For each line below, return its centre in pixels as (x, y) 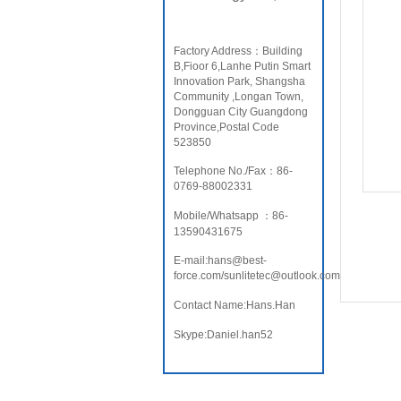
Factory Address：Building (238, 51)
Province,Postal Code (226, 127)
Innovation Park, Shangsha (239, 81)
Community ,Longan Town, (239, 97)
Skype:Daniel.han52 (223, 335)
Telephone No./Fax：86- (233, 171)
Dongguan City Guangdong (241, 112)
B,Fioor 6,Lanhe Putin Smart (242, 66)
